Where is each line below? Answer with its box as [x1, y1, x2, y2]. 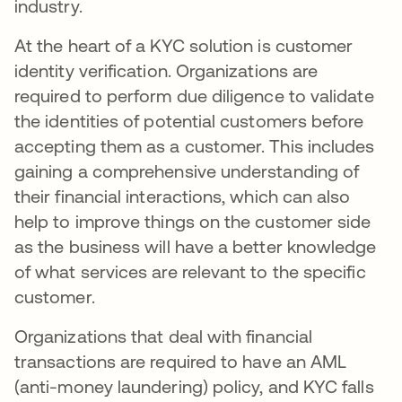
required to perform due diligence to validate [14, 85, 374, 106]
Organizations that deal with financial [14, 326, 313, 346]
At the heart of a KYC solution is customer [14, 35, 354, 56]
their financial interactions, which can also [14, 186, 351, 206]
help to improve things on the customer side [14, 211, 371, 232]
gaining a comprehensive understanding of [14, 161, 360, 181]
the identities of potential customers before [14, 110, 364, 131]
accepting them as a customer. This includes [14, 135, 375, 156]
